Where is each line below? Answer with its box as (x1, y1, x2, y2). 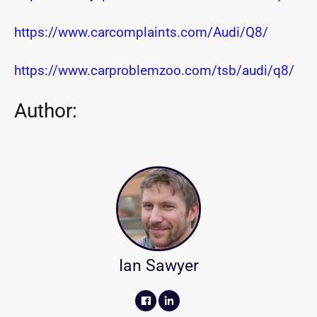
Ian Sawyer (118, 255, 199, 275)
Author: (14, 99, 77, 122)
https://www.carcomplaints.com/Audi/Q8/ (14, 24, 268, 40)
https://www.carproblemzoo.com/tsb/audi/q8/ (14, 62, 294, 79)
